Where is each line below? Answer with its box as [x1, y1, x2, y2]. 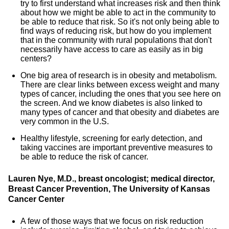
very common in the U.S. [20, 117, 109, 126]
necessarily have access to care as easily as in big [20, 45, 203, 54]
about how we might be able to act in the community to [20, 8, 216, 17]
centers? [20, 54, 52, 63]
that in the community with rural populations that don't [20, 36, 212, 44]
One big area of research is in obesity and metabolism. [20, 71, 217, 80]
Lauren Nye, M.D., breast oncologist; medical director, [8, 174, 215, 183]
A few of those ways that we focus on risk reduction [20, 217, 203, 225]
